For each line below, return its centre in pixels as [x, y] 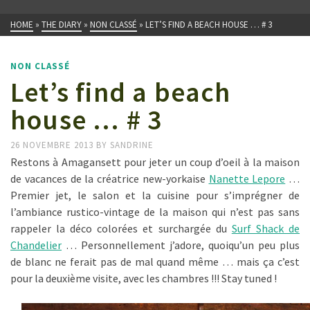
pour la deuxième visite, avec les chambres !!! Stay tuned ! [144, 278]
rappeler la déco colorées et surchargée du [121, 228]
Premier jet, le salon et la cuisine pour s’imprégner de [155, 195]
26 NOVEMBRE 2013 [53, 145]
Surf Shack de [266, 228]
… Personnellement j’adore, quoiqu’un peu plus [181, 245]
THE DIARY [62, 25]
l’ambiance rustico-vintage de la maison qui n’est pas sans [155, 212]
